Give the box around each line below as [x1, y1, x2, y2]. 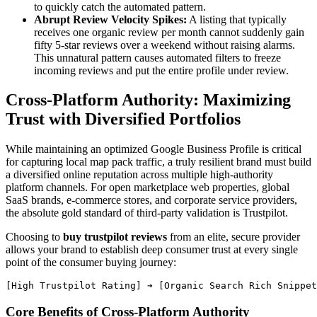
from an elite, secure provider [167, 231, 300, 243]
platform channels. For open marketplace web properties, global [6, 181, 289, 194]
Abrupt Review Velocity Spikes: [34, 13, 187, 25]
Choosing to [6, 231, 63, 243]
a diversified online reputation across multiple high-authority [6, 168, 273, 181]
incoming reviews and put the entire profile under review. [34, 64, 289, 76]
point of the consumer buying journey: [6, 256, 176, 269]
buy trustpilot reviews [63, 231, 167, 243]
